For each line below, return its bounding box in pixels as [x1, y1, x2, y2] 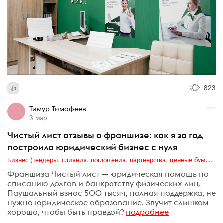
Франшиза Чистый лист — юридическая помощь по [7, 168, 209, 179]
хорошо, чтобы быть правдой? [7, 206, 124, 217]
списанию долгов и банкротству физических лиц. [7, 178, 201, 188]
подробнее [126, 206, 169, 217]
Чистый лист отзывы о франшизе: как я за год [7, 129, 203, 141]
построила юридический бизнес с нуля [7, 141, 177, 153]
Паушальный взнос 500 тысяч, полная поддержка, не [7, 187, 216, 198]
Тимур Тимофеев [29, 104, 86, 113]
